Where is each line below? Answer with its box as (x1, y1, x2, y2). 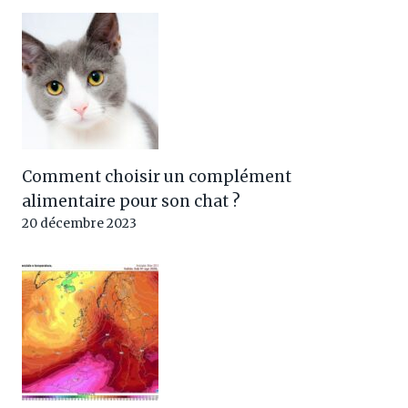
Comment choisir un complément (22, 167, 291, 188)
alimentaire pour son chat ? (22, 191, 240, 212)
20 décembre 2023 (22, 216, 137, 232)
